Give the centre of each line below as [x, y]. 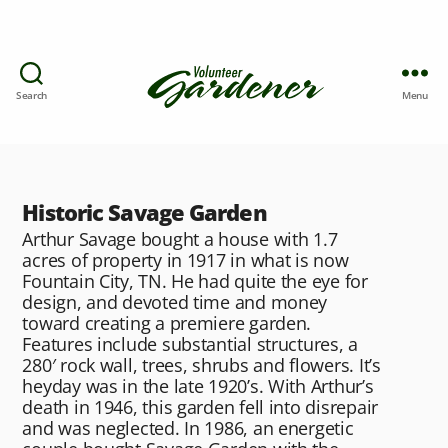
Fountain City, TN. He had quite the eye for [195, 280]
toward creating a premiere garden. [167, 322]
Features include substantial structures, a [190, 343]
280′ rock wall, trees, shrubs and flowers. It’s [201, 364]
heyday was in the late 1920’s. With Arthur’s [198, 385]
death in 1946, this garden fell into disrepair [200, 406]
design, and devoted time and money [175, 301]
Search [31, 94]
